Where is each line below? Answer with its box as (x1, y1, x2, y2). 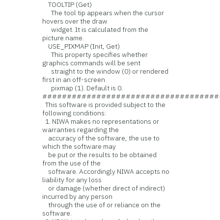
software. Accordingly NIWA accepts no (42, 167, 170, 176)
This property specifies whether (42, 50, 148, 59)
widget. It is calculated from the (42, 25, 149, 34)
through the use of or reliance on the (42, 200, 161, 209)
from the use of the (42, 159, 101, 167)
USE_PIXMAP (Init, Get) (42, 42, 120, 51)
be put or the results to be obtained (42, 150, 157, 159)
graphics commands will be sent (42, 58, 141, 67)
